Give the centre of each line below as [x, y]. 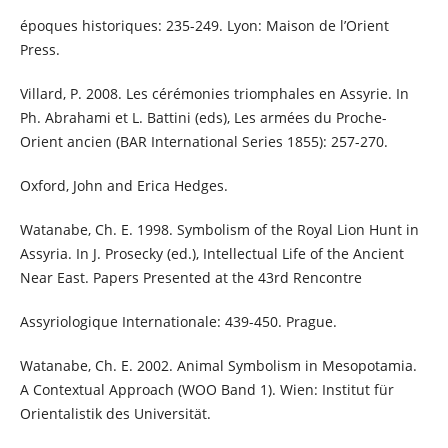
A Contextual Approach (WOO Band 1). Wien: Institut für [206, 390]
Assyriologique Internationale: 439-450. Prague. [178, 322]
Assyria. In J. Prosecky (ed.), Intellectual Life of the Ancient [211, 254]
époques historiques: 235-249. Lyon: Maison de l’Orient [204, 26]
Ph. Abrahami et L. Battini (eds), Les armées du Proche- [203, 118]
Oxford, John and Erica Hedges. [123, 186]
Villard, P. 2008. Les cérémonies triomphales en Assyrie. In [214, 94]
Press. [39, 50]
